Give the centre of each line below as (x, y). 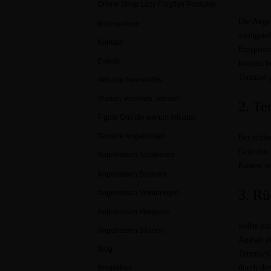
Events (109, 61)
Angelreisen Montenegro (138, 193)
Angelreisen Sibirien (131, 230)
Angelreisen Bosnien (132, 174)
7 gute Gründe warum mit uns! (147, 118)
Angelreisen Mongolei (134, 211)
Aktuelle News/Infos (130, 80)
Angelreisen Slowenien (136, 155)
